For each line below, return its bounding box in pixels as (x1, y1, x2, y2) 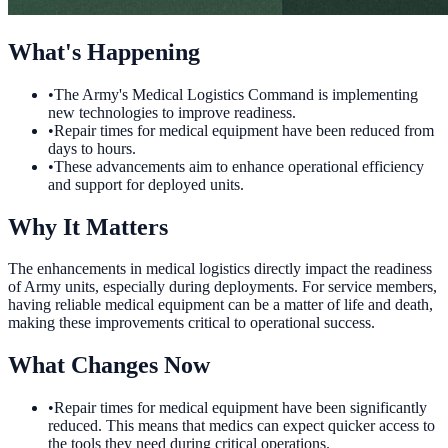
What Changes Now (8, 352, 210, 379)
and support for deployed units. (48, 175, 244, 193)
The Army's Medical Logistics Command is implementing (54, 85, 418, 103)
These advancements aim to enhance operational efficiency (54, 157, 424, 175)
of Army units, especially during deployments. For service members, (8, 278, 437, 296)
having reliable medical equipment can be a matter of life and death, (8, 296, 433, 314)
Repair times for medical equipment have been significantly (54, 399, 427, 417)
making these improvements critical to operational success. (8, 314, 375, 332)
